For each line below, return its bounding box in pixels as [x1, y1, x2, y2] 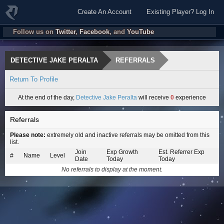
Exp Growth [106, 148, 138, 155]
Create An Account [77, 8, 131, 15]
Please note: [10, 131, 45, 138]
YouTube [127, 28, 154, 35]
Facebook [79, 28, 109, 35]
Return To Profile [9, 75, 58, 83]
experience [174, 94, 206, 101]
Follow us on [13, 28, 55, 35]
